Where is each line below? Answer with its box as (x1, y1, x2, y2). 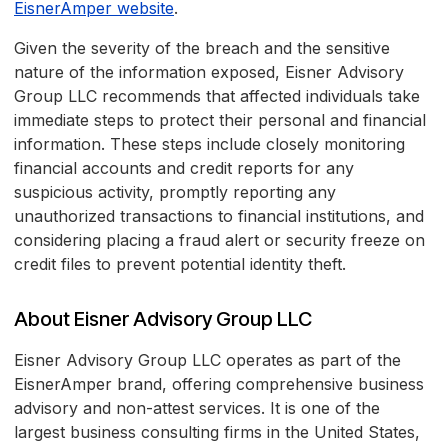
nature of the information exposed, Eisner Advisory (14, 62, 404, 83)
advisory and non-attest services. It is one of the (14, 398, 380, 419)
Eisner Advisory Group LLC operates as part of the (14, 350, 401, 371)
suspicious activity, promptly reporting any (14, 182, 336, 203)
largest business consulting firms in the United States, (14, 422, 420, 443)
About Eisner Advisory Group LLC (14, 307, 312, 332)
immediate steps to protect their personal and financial (14, 110, 426, 131)
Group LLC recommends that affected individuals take (14, 86, 420, 107)
